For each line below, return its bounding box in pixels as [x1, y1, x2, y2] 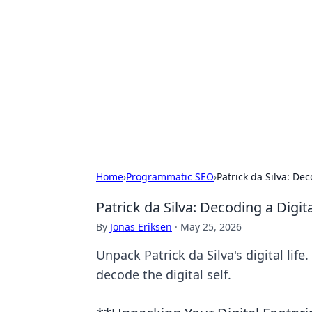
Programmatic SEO [126, 170, 214, 183]
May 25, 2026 [180, 220, 242, 233]
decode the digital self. [96, 266, 231, 283]
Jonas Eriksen [110, 220, 172, 233]
